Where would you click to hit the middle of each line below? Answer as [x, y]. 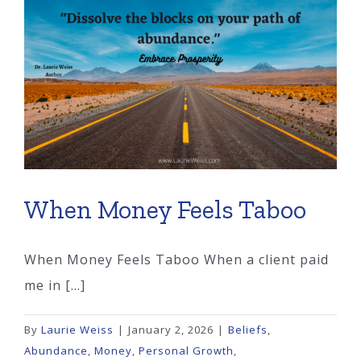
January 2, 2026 [171, 329]
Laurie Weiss [77, 329]
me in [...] [55, 285]
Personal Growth [186, 350]
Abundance [56, 350]
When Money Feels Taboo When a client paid [176, 259]
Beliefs [248, 329]
